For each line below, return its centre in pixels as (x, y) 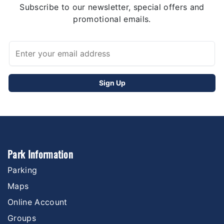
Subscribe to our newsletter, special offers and (112, 7)
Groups (22, 218)
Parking (22, 170)
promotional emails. (112, 19)
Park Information (40, 154)
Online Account (37, 202)
